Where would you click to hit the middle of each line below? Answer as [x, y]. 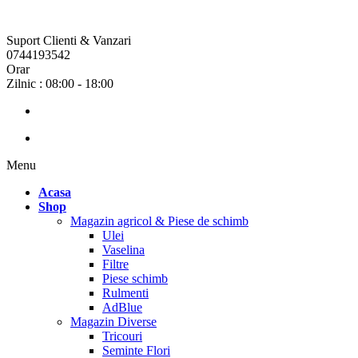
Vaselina [123, 250]
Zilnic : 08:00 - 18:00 [60, 84]
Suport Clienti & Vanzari [69, 40]
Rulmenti [125, 293]
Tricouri [122, 336]
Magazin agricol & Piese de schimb [159, 221]
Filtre [115, 264]
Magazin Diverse [113, 322]
